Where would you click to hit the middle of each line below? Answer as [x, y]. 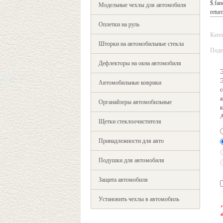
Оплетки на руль [119, 24]
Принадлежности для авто [131, 141]
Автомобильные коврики [130, 83]
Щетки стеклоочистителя [130, 121]
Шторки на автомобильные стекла [141, 44]
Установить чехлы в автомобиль [139, 199]
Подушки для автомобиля [131, 160]
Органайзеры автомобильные [135, 102]
